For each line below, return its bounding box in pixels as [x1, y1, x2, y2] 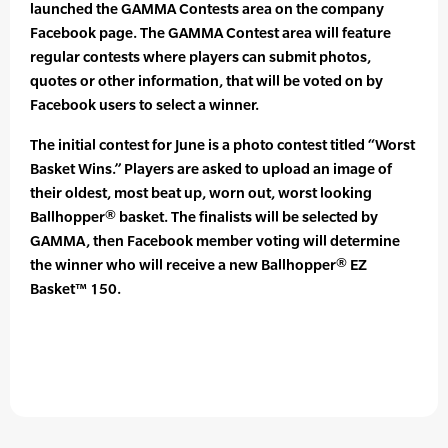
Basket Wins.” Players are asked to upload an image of [30, 160, 392, 178]
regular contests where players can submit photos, [30, 48, 371, 66]
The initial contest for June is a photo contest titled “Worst [30, 136, 415, 154]
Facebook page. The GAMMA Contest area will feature [30, 24, 391, 42]
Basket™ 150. [30, 280, 121, 298]
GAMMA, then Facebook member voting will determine [30, 232, 400, 250]
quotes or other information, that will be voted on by [30, 72, 383, 90]
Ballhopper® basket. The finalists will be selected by [30, 208, 378, 226]
